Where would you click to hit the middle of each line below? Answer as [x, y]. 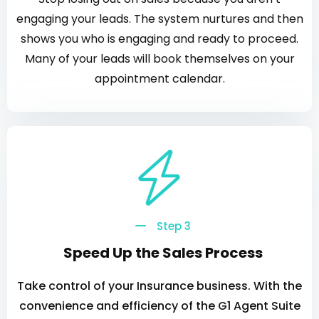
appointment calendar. [159, 79]
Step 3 [174, 226]
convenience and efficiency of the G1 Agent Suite [159, 306]
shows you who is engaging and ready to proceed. [159, 39]
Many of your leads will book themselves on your [159, 59]
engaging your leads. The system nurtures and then [159, 19]
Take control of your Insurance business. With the [159, 286]
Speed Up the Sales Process [163, 253]
